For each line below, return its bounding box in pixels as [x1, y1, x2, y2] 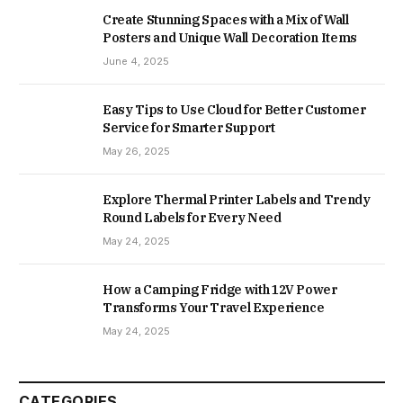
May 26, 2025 [103, 145, 170, 158]
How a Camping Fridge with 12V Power [103, 282, 337, 299]
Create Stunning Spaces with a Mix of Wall [103, 11, 349, 28]
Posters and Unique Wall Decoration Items [103, 29, 357, 46]
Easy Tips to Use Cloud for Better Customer [103, 102, 366, 119]
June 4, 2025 [103, 54, 169, 67]
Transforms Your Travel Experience [103, 300, 325, 317]
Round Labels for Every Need [103, 210, 282, 227]
